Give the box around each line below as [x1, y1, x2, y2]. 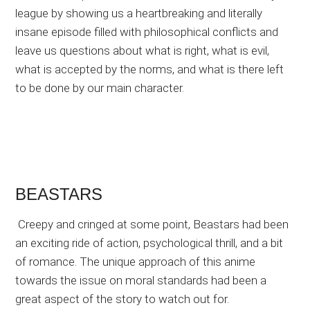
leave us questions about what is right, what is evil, [15, 44, 270, 58]
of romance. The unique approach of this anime [15, 255, 256, 269]
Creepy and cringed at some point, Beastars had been [15, 217, 289, 232]
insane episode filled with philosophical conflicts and [15, 25, 279, 39]
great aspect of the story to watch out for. [15, 292, 230, 307]
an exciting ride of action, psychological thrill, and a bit [15, 236, 284, 250]
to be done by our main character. [15, 81, 185, 95]
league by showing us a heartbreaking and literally [15, 6, 263, 21]
